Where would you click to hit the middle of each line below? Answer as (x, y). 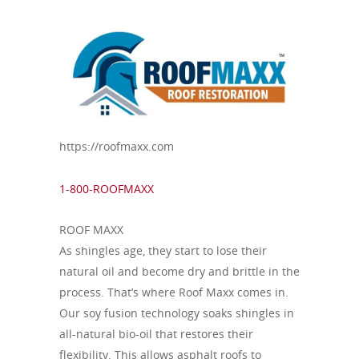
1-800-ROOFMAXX (107, 189)
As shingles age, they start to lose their (163, 251)
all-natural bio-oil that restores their (156, 334)
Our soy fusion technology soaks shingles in (177, 313)
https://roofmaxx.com (117, 147)
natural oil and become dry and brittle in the (179, 272)
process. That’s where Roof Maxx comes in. (174, 292)
